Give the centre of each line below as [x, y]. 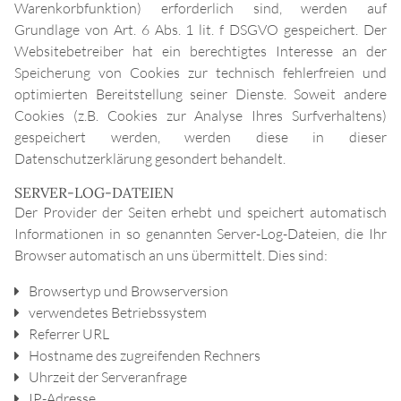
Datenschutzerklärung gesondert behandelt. [150, 159]
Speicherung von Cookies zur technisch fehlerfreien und [200, 73]
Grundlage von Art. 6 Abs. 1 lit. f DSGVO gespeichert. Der [200, 30]
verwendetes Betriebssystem [118, 313]
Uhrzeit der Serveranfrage [108, 377]
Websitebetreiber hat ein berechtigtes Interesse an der [200, 51]
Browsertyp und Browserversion [128, 291]
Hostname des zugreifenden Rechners [145, 356]
